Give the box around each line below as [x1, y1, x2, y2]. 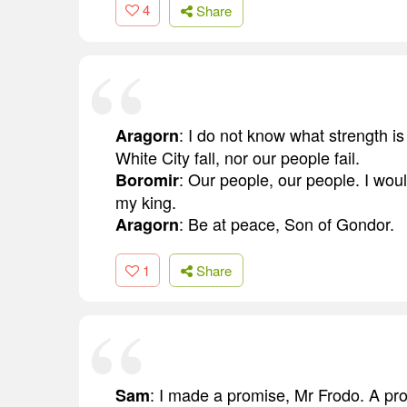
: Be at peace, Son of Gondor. [179, 211, 394, 235]
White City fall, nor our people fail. [115, 144, 360, 169]
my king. [115, 189, 176, 213]
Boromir [115, 167, 179, 192]
